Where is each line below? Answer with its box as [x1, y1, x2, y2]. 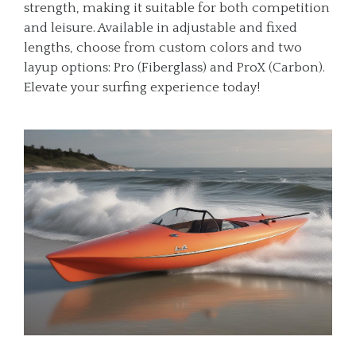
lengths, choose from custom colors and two [24, 41, 302, 55]
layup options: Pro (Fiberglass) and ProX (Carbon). [24, 60, 325, 75]
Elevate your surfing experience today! [24, 80, 260, 95]
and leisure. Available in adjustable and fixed [24, 21, 297, 35]
